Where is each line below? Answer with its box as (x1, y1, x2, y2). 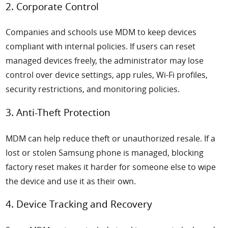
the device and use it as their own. (6, 175, 136, 187)
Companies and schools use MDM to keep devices (6, 26, 197, 38)
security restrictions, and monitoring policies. (6, 83, 180, 95)
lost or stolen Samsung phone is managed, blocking (6, 147, 204, 158)
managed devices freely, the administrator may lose (6, 55, 204, 67)
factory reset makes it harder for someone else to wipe (6, 161, 216, 173)
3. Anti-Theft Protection (6, 106, 111, 119)
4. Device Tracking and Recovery (6, 197, 153, 211)
